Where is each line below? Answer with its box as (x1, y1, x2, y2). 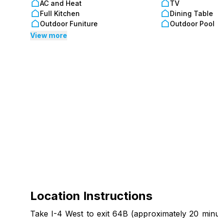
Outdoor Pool (169, 19, 215, 28)
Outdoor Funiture (40, 19, 98, 28)
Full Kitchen (40, 9, 80, 18)
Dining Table (169, 9, 213, 18)
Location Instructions (30, 189, 152, 203)
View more (30, 31, 67, 39)
